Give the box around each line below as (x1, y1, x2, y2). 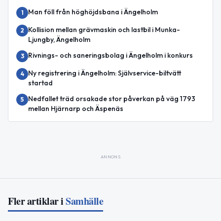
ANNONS (100, 154, 121, 160)
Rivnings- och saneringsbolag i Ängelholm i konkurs (28, 51, 193, 60)
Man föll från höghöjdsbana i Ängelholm (28, 7, 158, 17)
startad (28, 78, 53, 88)
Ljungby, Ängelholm (28, 35, 90, 44)
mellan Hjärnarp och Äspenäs (28, 104, 123, 113)
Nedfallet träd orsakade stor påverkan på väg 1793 (28, 94, 195, 104)
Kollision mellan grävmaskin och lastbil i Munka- (28, 25, 180, 35)
